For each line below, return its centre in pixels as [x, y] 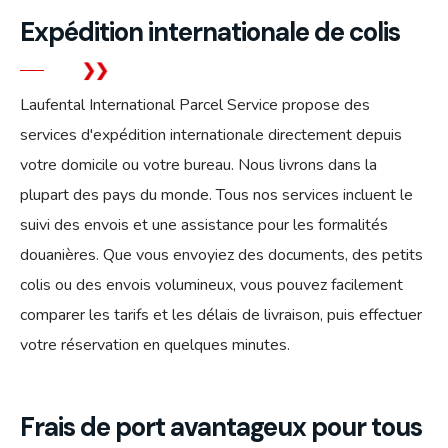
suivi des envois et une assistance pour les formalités [204, 224]
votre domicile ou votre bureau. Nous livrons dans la [198, 164]
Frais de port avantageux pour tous [221, 426]
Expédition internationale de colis [210, 31]
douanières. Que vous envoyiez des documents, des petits [221, 254]
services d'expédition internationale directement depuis [211, 134]
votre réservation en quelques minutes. [155, 344]
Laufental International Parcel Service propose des [195, 104]
